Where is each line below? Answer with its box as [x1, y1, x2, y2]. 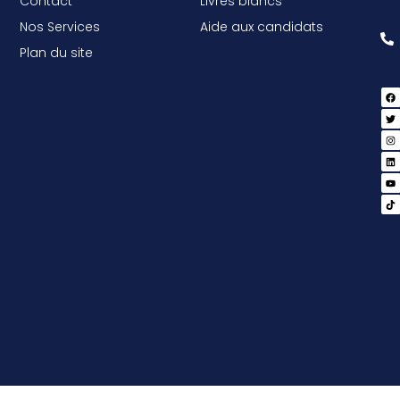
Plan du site [20, 43, 94, 62]
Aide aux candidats [200, 17, 323, 36]
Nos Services [20, 17, 101, 36]
